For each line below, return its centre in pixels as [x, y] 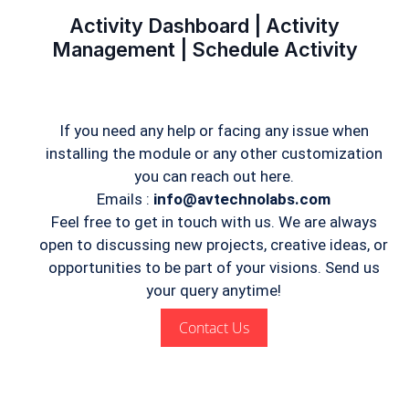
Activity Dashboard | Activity [204, 25]
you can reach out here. [214, 176]
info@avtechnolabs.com [242, 199]
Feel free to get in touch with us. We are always [214, 221]
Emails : [125, 199]
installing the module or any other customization [214, 153]
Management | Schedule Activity [204, 49]
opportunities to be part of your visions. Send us [214, 267]
